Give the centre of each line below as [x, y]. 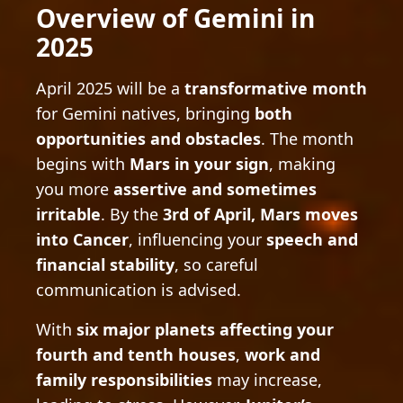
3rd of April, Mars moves [260, 214]
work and [282, 354]
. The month [307, 139]
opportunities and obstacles [148, 139]
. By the [132, 214]
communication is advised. [139, 290]
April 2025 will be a [110, 88]
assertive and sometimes [215, 189]
